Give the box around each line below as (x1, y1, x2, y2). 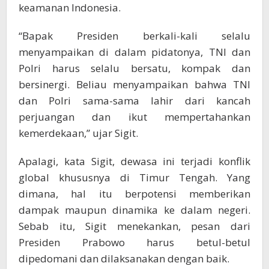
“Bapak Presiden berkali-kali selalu (19, 28, 250, 43)
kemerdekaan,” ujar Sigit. (19, 125, 138, 140)
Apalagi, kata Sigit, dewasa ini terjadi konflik (19, 154, 250, 168)
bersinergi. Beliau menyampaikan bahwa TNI (19, 77, 250, 91)
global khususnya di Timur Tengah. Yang (19, 170, 250, 184)
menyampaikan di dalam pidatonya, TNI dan (19, 44, 250, 59)
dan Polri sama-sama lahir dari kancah (19, 93, 250, 107)
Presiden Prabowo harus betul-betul (19, 235, 250, 249)
